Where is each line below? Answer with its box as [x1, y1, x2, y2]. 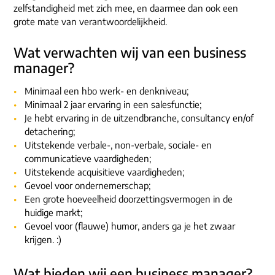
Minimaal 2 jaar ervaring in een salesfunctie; [25, 98, 201, 110]
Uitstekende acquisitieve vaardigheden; [25, 166, 184, 177]
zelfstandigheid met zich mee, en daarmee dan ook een [14, 2, 238, 14]
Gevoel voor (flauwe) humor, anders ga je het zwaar [25, 220, 235, 231]
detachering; [25, 125, 75, 137]
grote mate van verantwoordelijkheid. [14, 15, 167, 27]
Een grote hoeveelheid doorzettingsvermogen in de [25, 193, 233, 204]
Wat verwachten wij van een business [14, 43, 246, 61]
